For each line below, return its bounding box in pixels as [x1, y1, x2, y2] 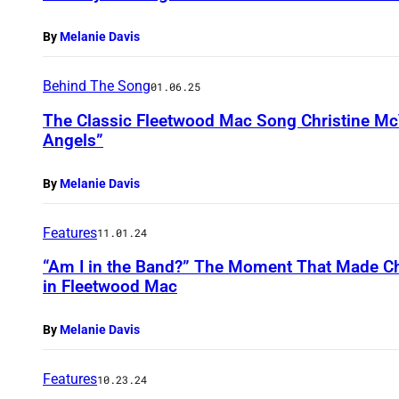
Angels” [43, 129, 103, 151]
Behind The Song [43, 77, 151, 95]
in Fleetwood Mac [43, 276, 177, 297]
